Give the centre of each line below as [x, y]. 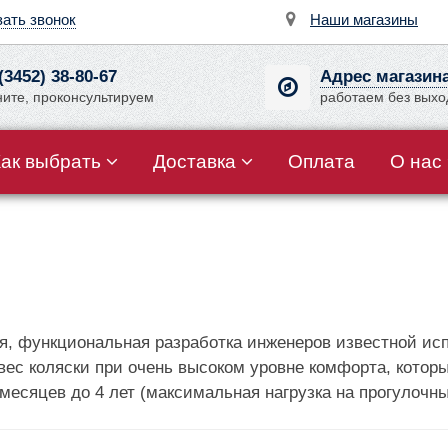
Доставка [194, 161]
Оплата [321, 161]
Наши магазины [364, 19]
